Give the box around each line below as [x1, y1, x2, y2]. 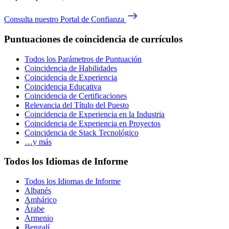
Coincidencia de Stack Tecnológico [25, 128, 139, 137]
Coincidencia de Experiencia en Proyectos [25, 119, 161, 128]
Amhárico [25, 195, 57, 204]
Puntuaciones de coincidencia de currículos [4, 33, 182, 44]
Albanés [25, 186, 51, 195]
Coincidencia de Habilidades [25, 63, 117, 73]
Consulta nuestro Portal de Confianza [4, 15, 126, 24]
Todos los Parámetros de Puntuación [25, 54, 142, 63]
